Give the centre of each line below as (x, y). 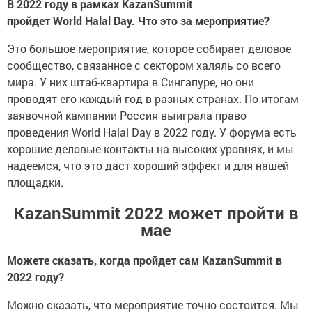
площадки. (35, 178)
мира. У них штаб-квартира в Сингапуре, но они (131, 77)
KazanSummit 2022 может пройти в (156, 209)
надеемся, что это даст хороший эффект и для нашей (148, 161)
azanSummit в (245, 256)
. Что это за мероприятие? (201, 16)
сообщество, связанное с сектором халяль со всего (144, 61)
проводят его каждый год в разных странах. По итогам (153, 94)
